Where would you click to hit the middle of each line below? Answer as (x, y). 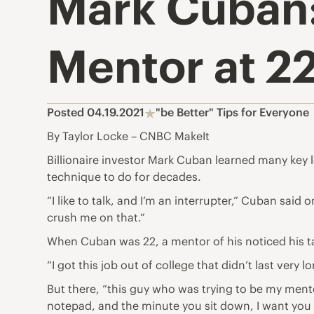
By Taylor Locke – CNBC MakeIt (129, 136)
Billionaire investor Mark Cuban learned (153, 160)
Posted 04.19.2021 (96, 112)
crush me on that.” (96, 218)
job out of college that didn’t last (188, 265)
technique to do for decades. (124, 177)
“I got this (74, 265)
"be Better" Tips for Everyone (233, 112)
